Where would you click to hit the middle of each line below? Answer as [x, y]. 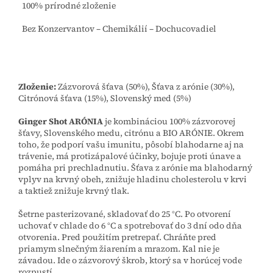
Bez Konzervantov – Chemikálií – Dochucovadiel [117, 28]
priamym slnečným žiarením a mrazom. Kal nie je [119, 248]
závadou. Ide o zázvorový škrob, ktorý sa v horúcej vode [130, 260]
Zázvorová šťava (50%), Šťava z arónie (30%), [145, 86]
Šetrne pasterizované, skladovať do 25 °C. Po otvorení [125, 214]
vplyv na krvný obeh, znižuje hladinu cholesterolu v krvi [133, 179]
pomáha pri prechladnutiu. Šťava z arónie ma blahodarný [135, 167]
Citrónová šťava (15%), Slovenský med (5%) [105, 98]
